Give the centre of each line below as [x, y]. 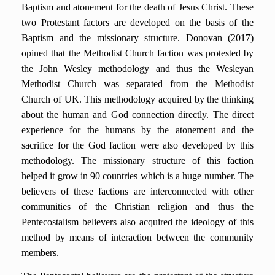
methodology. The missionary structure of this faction [137, 161]
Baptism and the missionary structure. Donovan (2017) [137, 38]
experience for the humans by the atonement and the [137, 130]
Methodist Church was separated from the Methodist [137, 84]
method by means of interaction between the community [137, 237]
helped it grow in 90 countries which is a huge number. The [137, 176]
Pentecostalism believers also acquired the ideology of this [137, 222]
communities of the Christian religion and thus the [137, 207]
